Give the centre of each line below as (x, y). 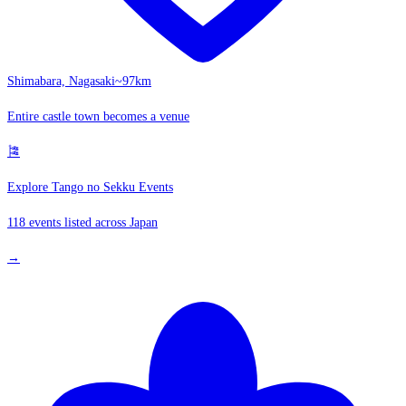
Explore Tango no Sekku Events (90, 188)
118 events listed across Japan (82, 223)
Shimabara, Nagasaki (61, 82)
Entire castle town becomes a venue (98, 117)
